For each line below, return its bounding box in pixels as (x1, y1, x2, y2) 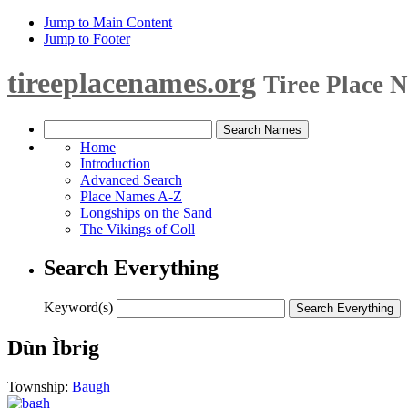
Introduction (80, 155, 150, 171)
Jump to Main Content (44, 15, 172, 30)
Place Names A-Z (80, 188, 182, 204)
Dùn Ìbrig (7, 335, 99, 360)
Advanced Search (80, 171, 182, 188)
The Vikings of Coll (80, 220, 195, 237)
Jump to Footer (44, 31, 130, 46)
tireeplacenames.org (7, 66, 256, 100)
